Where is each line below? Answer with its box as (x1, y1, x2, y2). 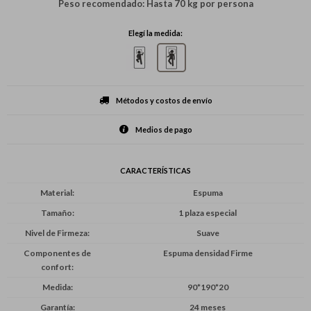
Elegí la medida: (128, 28, 183, 38)
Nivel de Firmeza (25, 228, 87, 239)
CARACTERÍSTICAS (120, 166, 191, 176)
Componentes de (24, 248, 91, 259)
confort (41, 262, 72, 273)
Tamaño (40, 208, 72, 219)
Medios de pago (135, 125, 192, 135)
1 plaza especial (178, 208, 237, 219)
